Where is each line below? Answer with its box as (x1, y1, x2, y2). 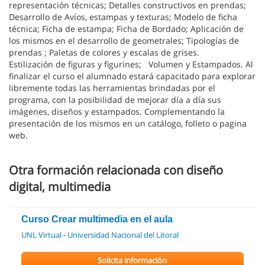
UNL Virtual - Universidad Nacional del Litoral (21, 230, 179, 240)
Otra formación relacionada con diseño (9, 162, 223, 178)
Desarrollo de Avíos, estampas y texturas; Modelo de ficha (9, 11, 237, 22)
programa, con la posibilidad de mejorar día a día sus (9, 94, 221, 105)
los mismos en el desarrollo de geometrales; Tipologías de (9, 35, 239, 46)
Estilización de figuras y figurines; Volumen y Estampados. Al (9, 59, 253, 70)
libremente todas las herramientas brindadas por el (9, 82, 215, 93)
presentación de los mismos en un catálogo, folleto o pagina (9, 118, 247, 129)
